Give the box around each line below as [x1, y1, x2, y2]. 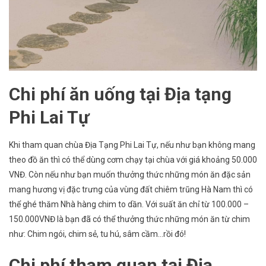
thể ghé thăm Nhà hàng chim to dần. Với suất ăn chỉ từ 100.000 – [9, 199, 249, 210]
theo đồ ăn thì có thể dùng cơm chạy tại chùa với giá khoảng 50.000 [9, 155, 257, 165]
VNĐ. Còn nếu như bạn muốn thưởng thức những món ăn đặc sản [9, 170, 251, 180]
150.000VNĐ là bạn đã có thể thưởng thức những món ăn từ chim [9, 214, 250, 224]
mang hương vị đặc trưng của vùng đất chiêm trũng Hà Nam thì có [9, 185, 253, 195]
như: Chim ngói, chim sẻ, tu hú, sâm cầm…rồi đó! [9, 229, 186, 239]
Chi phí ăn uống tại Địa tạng [9, 84, 232, 105]
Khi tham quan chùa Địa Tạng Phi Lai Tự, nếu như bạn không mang [9, 140, 255, 150]
